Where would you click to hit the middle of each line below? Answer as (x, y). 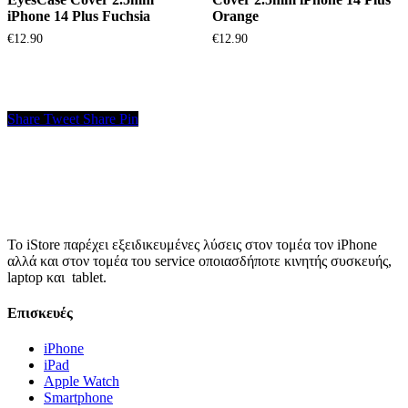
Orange (235, 15)
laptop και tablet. (57, 277)
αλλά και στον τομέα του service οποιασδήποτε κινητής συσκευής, (199, 260)
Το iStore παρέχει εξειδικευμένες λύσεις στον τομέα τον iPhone (192, 244)
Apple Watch (82, 382)
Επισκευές (40, 312)
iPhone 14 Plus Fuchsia (79, 15)
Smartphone (78, 398)
